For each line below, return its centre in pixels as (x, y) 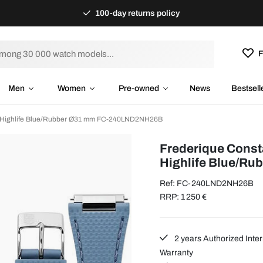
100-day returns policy (137, 13)
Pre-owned (139, 88)
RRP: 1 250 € (183, 197)
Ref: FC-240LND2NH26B (207, 183)
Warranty (176, 252)
